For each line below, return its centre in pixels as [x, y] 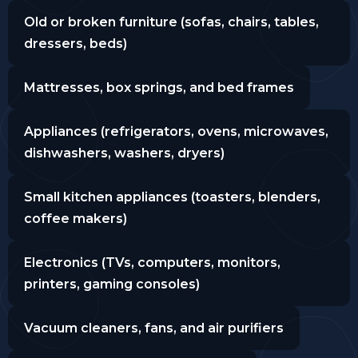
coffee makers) [76, 218]
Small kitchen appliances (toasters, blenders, [172, 197]
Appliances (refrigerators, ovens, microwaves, [176, 131]
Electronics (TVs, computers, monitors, [152, 262]
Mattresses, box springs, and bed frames [159, 87]
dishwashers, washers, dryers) [124, 153]
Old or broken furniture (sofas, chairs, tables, [171, 22]
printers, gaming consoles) [112, 284]
